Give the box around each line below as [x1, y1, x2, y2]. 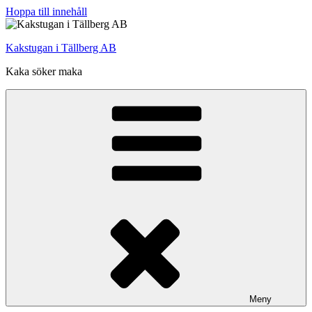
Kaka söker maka [6, 65, 82, 77]
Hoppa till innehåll [6, 6, 87, 17]
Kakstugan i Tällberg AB [6, 42, 116, 54]
